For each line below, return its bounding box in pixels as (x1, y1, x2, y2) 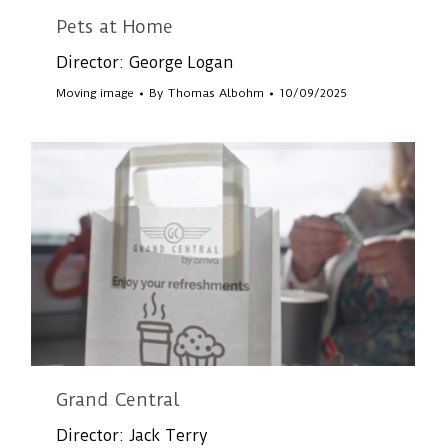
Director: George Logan (56, 53, 235, 73)
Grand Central (56, 389, 180, 410)
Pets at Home (56, 16, 174, 38)
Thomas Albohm (167, 86, 265, 101)
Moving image (56, 86, 135, 101)
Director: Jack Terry (56, 426, 209, 445)
